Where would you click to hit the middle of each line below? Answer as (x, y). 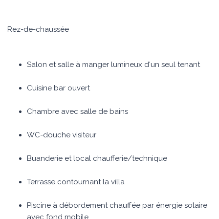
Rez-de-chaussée (38, 29)
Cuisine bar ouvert (58, 88)
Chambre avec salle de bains (77, 111)
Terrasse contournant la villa (76, 182)
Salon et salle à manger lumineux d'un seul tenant (113, 65)
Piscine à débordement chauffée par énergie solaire (117, 205)
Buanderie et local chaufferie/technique (97, 158)
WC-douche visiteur (62, 135)
